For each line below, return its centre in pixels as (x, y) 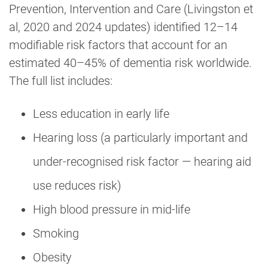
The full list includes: (61, 80)
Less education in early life (101, 113)
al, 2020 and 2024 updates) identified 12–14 (123, 27)
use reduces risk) (77, 185)
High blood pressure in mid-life (112, 209)
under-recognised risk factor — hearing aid (142, 161)
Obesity (52, 257)
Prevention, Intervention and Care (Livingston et (131, 9)
